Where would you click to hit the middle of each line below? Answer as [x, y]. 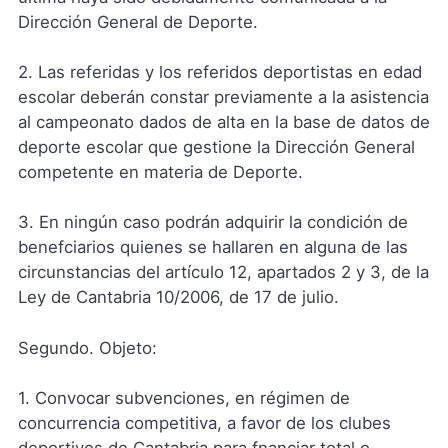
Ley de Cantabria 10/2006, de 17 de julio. [178, 297]
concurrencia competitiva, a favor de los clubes [204, 422]
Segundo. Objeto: [87, 347]
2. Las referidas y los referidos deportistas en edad [219, 72]
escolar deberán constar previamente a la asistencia [223, 97]
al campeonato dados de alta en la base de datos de [223, 122]
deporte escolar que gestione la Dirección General [216, 147]
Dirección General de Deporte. [137, 22]
